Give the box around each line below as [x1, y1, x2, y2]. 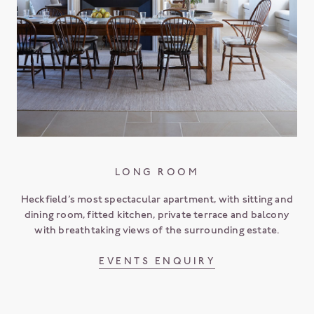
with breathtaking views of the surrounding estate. [34, 223, 280, 236]
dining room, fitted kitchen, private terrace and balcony [24, 207, 290, 221]
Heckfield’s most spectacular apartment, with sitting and [20, 192, 294, 205]
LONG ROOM [114, 165, 200, 178]
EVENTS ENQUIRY [99, 254, 215, 267]
